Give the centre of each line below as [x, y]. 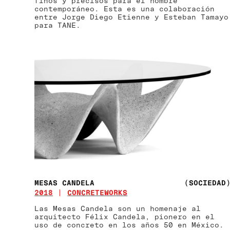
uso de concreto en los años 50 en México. [129, 224]
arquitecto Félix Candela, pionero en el [125, 216]
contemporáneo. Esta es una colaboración [125, 9]
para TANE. [58, 25]
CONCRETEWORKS [98, 192]
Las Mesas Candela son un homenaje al [118, 208]
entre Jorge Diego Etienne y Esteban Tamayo [132, 17]
